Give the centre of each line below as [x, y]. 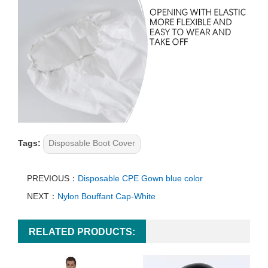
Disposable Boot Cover [92, 143]
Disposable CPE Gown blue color [140, 179]
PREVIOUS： [52, 179]
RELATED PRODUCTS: [82, 232]
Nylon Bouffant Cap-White [106, 197]
